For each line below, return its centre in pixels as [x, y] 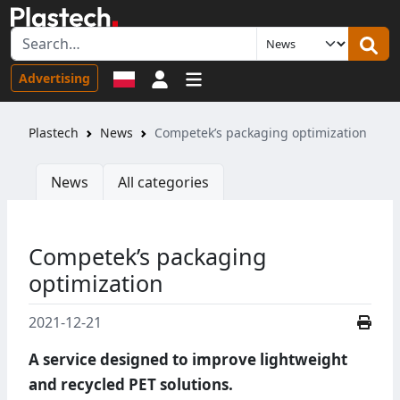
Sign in [191, 77]
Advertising [54, 78]
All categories [163, 183]
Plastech [54, 133]
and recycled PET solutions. [131, 385]
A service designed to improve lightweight [188, 360]
